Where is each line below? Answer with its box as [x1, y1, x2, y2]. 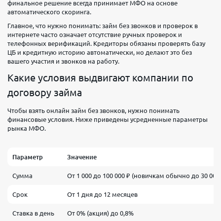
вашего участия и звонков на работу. [7, 58, 119, 65]
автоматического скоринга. [7, 8, 91, 15]
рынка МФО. [7, 125, 46, 132]
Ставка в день [12, 210, 54, 217]
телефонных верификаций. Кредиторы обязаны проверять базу [7, 40, 205, 47]
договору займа [7, 87, 82, 98]
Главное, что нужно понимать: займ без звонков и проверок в [7, 22, 198, 29]
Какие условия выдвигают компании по [7, 72, 193, 83]
